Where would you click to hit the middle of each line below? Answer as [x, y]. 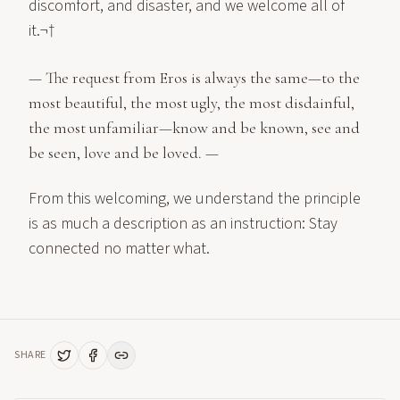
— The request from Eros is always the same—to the [194, 78]
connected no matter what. [119, 249]
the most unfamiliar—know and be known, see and [194, 128]
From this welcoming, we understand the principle [195, 199]
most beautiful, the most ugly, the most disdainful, [192, 103]
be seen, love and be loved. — [124, 153]
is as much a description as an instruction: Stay [183, 224]
